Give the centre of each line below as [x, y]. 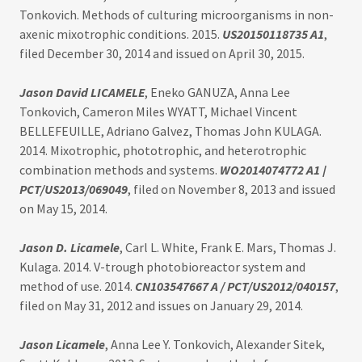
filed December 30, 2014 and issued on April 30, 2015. [162, 54]
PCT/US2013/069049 [74, 189]
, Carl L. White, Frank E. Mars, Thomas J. [228, 248]
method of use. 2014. [77, 286]
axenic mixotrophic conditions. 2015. [121, 34]
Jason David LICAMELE [82, 93]
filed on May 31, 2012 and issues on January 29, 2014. [161, 306]
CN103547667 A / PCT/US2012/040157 [235, 286]
